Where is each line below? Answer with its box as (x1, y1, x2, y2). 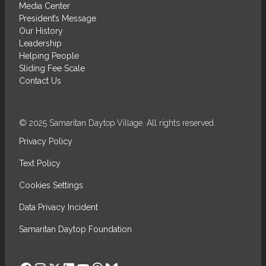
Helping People (19, 50, 79, 61)
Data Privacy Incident (19, 202, 98, 212)
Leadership (19, 38, 62, 48)
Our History (19, 26, 63, 36)
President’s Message (19, 13, 96, 23)
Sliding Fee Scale (19, 63, 85, 73)
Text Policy (19, 158, 61, 168)
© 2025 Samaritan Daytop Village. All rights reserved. (19, 118, 216, 128)
